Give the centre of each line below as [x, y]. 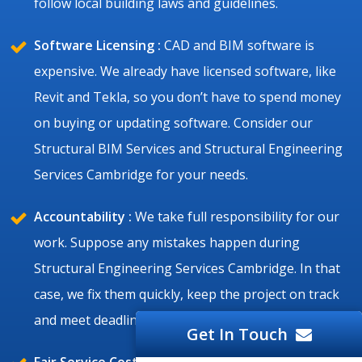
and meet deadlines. [94, 320]
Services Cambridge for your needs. [141, 174]
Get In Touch [237, 334]
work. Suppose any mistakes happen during [167, 242]
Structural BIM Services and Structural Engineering [188, 148]
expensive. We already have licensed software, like [185, 71]
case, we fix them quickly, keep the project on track [187, 294]
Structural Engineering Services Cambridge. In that [187, 268]
